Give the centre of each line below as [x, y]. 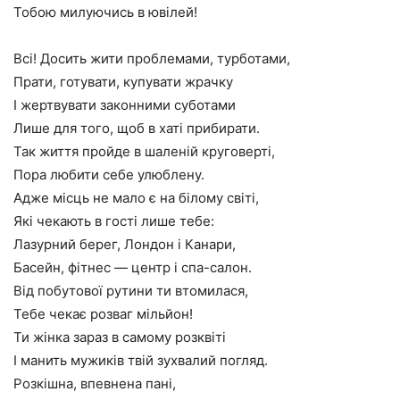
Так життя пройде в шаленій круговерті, [144, 151]
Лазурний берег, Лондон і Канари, [125, 244]
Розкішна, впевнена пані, [95, 383]
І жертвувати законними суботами [125, 105]
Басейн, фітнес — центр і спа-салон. [133, 267]
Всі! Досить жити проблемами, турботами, [152, 58]
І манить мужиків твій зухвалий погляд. [141, 360]
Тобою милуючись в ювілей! [105, 12]
